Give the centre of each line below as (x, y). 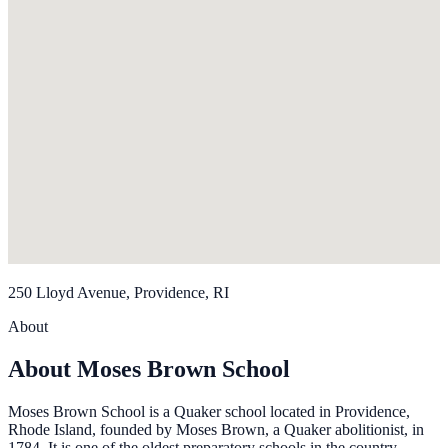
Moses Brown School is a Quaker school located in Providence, (209, 412)
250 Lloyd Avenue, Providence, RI (118, 293)
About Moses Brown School (149, 369)
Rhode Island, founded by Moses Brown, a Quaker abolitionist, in (216, 430)
